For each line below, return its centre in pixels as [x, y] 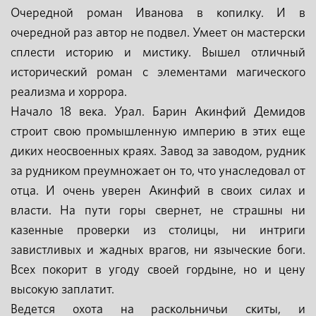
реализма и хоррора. [69, 92]
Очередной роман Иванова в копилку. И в [158, 13]
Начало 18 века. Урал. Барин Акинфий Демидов [158, 112]
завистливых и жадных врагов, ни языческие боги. [158, 250]
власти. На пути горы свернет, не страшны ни [158, 211]
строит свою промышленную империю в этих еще [158, 132]
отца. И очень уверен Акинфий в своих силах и [158, 191]
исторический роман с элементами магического [158, 73]
